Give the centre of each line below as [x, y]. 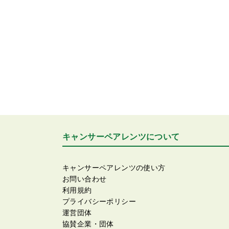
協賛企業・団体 [88, 224]
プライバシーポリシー [99, 201]
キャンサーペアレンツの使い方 [114, 168]
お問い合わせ [85, 179]
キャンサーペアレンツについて [121, 137]
